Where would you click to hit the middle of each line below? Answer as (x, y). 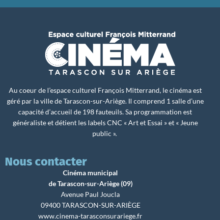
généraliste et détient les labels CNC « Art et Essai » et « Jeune (105, 122)
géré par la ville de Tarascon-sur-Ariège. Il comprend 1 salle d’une (105, 101)
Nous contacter (46, 162)
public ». (105, 133)
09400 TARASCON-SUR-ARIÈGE (90, 205)
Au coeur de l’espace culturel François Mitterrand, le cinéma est (105, 90)
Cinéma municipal (91, 173)
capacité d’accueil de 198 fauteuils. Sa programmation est (105, 111)
